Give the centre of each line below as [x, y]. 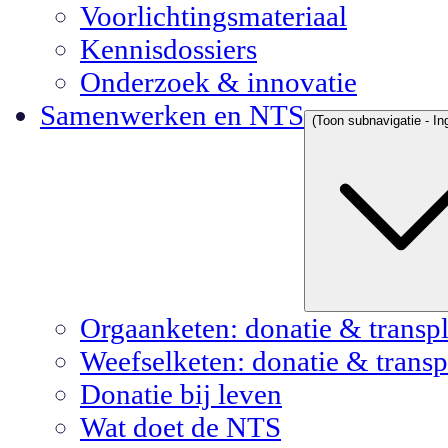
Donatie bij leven [181, 393]
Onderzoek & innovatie [218, 81]
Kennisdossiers [168, 48]
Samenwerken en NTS [172, 114]
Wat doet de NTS [180, 426]
